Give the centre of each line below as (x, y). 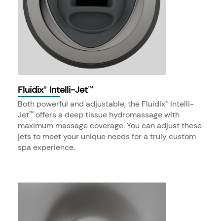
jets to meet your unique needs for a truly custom (107, 136)
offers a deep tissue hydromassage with (107, 114)
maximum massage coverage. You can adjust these (110, 125)
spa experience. (46, 147)
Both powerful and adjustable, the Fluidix (92, 104)
